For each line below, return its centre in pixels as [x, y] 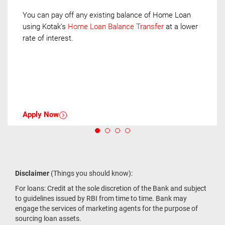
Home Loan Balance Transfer [116, 26]
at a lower [181, 26]
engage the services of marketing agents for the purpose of [106, 208]
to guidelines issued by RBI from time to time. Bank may [101, 198]
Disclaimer [33, 173]
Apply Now [41, 114]
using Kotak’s [45, 26]
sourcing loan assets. [48, 218]
